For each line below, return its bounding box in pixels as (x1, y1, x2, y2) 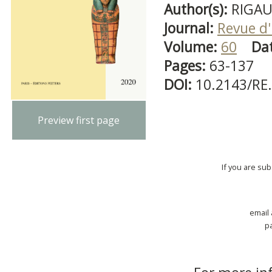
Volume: (164, 38, 221, 56)
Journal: (164, 19, 217, 38)
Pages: (164, 56, 209, 75)
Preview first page (38, 114, 120, 127)
